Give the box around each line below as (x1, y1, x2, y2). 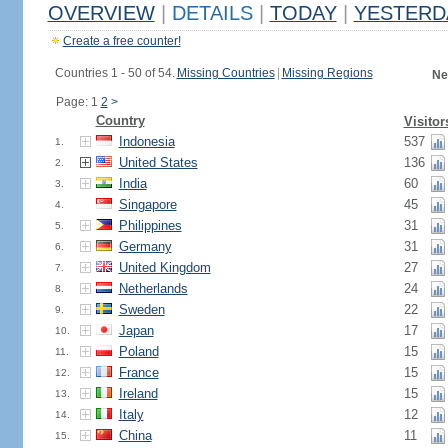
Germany (118, 239, 172, 254)
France (118, 365, 159, 380)
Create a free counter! (62, 34, 181, 48)
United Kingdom (118, 260, 211, 275)
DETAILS (165, 2, 259, 24)
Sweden (118, 302, 165, 317)
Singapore (118, 197, 177, 212)
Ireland (118, 386, 158, 401)
